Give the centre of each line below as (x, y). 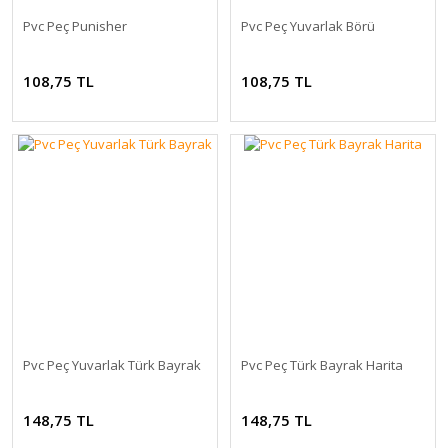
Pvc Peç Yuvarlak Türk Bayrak (112, 365)
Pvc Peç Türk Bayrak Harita (322, 365)
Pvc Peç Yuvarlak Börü (308, 26)
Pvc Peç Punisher (75, 26)
